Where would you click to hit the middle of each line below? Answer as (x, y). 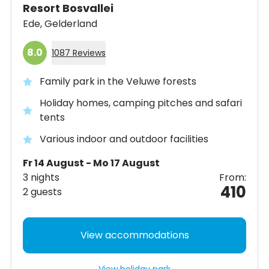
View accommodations (134, 235)
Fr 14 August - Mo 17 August (91, 163)
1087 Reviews (79, 53)
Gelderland (71, 23)
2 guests (42, 192)
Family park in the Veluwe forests (118, 81)
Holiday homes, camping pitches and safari (141, 103)
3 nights (41, 177)
